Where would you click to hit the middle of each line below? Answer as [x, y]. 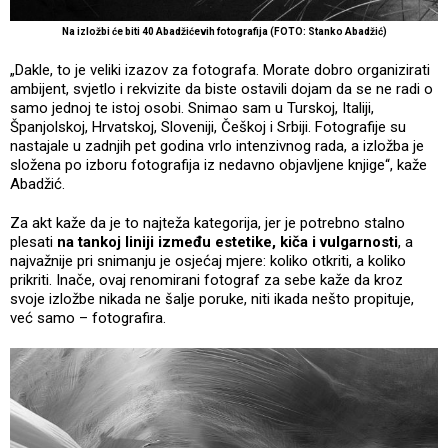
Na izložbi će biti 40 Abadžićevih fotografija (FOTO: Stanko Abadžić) [224, 31]
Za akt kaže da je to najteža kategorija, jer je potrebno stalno [207, 222]
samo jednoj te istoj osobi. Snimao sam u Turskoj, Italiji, [192, 107]
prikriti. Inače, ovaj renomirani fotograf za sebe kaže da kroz [206, 279]
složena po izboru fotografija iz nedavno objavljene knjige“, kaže [218, 164]
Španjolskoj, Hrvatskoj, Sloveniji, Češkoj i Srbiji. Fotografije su [208, 126]
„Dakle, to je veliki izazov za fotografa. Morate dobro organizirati [220, 69]
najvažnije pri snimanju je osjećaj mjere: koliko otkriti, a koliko [208, 260]
